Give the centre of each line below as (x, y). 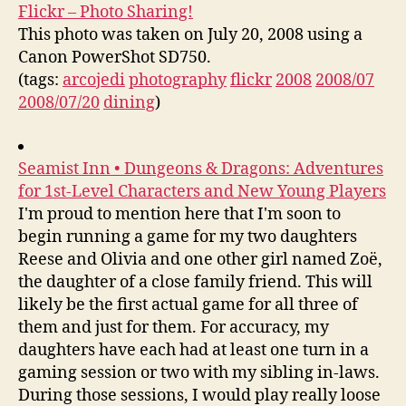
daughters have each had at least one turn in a (193, 350)
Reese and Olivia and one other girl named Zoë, (200, 259)
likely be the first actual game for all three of (188, 304)
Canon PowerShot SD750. (115, 58)
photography (178, 80)
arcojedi (94, 80)
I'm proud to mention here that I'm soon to (179, 214)
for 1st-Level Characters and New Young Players (202, 191)
